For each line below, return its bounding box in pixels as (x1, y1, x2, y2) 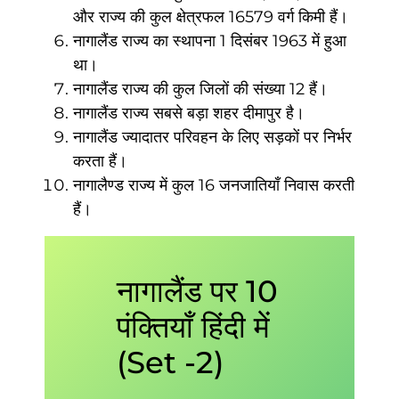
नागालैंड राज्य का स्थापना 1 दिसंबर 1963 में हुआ (73, 30, 346, 51)
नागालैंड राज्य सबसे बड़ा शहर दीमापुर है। (73, 102, 305, 123)
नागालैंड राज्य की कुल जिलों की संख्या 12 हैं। (73, 78, 328, 99)
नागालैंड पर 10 (116, 273, 278, 311)
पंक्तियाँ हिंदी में (116, 308, 270, 346)
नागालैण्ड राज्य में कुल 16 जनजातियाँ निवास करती (73, 175, 354, 195)
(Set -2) (116, 344, 224, 382)
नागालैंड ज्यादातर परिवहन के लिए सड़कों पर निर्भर (73, 126, 352, 147)
